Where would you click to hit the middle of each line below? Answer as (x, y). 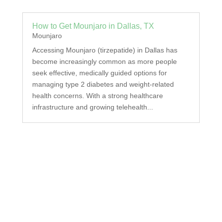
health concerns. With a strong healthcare (97, 96)
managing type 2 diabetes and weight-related (103, 84)
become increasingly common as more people (104, 62)
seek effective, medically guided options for (99, 73)
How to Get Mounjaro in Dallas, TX (93, 26)
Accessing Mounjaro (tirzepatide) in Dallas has (105, 50)
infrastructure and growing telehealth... (92, 107)
